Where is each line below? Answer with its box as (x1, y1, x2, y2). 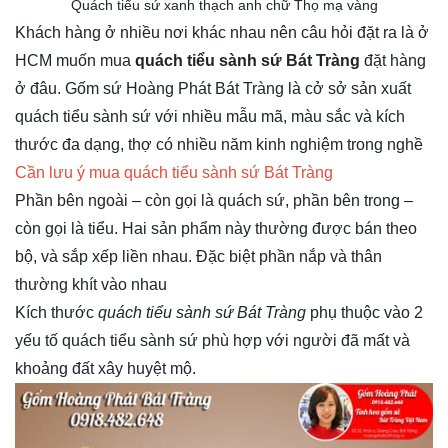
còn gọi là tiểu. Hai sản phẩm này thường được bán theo (15, 220, 417, 237)
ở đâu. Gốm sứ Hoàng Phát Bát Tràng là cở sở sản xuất (15, 80, 411, 97)
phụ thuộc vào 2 (306, 304, 423, 321)
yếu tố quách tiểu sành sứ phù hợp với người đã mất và (15, 332, 410, 349)
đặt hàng (360, 52, 426, 69)
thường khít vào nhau (15, 276, 167, 293)
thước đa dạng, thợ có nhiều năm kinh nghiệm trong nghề (15, 136, 423, 153)
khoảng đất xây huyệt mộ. (15, 360, 196, 377)
